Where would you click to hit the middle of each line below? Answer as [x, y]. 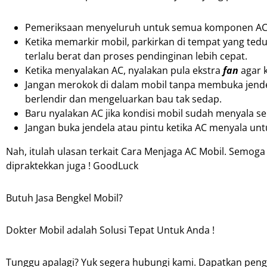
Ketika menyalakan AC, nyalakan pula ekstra [124, 71]
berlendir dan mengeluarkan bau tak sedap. [123, 99]
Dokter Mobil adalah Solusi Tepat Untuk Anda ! [110, 230]
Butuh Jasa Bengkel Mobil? [64, 198]
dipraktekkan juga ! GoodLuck [72, 166]
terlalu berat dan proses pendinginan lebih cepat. [136, 56]
